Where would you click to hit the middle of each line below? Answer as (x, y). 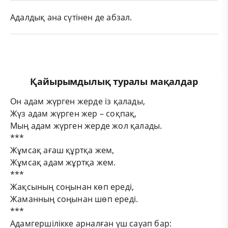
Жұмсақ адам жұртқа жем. (63, 162)
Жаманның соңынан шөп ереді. (75, 199)
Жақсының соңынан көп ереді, (72, 187)
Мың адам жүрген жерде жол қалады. (86, 125)
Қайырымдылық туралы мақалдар (114, 81)
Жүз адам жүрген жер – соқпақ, (74, 113)
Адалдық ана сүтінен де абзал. (71, 17)
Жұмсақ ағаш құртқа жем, (62, 150)
